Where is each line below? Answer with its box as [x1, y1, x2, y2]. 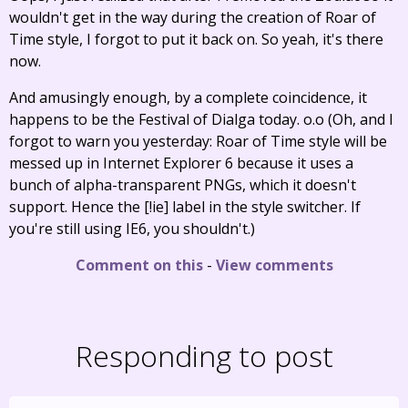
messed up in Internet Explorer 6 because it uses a [9, 153, 353, 173]
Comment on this [75, 255, 203, 275]
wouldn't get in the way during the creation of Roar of [9, 7, 376, 27]
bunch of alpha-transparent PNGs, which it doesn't [9, 175, 356, 195]
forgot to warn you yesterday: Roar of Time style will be [9, 131, 387, 151]
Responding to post [75, 336, 333, 375]
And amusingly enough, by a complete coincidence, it [9, 87, 367, 107]
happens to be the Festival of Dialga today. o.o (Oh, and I [9, 109, 393, 129]
